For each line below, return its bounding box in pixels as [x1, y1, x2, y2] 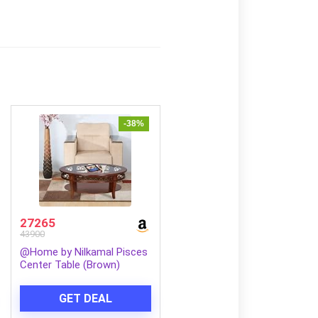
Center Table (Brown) [19, 258, 120, 271]
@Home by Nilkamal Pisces [19, 245, 148, 258]
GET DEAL [58, 291, 112, 305]
